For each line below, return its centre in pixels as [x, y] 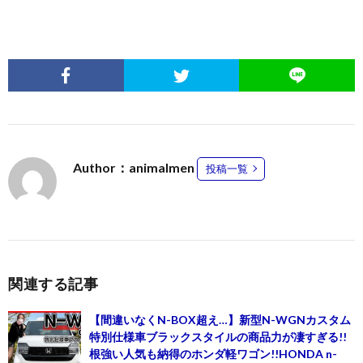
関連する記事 [53, 283]
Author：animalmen [135, 167]
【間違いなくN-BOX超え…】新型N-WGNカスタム [220, 319]
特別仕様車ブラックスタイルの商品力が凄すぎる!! [218, 336]
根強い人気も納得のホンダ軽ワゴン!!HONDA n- [213, 353]
